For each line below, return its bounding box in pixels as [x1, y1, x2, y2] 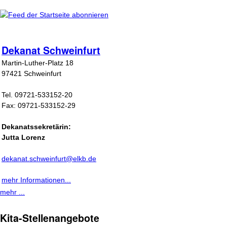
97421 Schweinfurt [2, 69, 61, 78]
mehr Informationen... [2, 176, 71, 184]
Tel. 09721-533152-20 [2, 91, 72, 99]
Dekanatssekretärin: [2, 123, 71, 131]
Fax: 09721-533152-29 [2, 101, 75, 109]
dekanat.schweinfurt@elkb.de [2, 155, 96, 163]
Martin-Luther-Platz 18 [2, 59, 73, 67]
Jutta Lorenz [2, 133, 45, 141]
